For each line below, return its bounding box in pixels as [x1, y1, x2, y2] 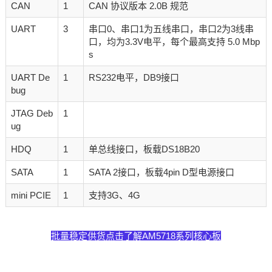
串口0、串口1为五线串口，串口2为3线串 [88, 24, 254, 35]
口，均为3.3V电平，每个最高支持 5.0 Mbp [88, 36, 260, 47]
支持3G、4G [88, 190, 140, 201]
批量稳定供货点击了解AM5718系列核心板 [51, 231, 221, 242]
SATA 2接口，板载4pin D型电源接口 [88, 167, 234, 178]
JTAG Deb [10, 108, 53, 119]
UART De [10, 72, 50, 83]
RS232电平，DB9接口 [88, 72, 179, 83]
